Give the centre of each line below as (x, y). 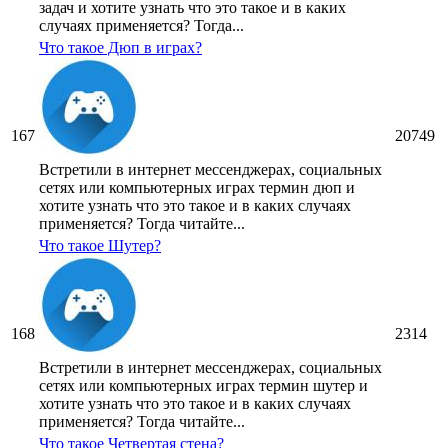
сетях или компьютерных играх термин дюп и (197, 188)
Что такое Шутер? (100, 246)
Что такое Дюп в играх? (120, 48)
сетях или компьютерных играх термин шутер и (203, 386)
